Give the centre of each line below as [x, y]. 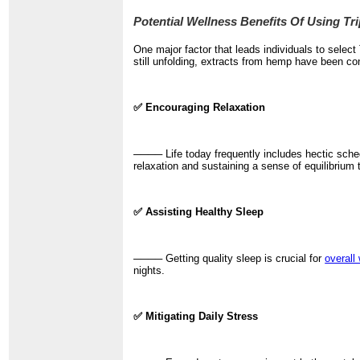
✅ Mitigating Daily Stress [196, 316]
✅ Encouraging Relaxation [200, 108]
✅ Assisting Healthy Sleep [199, 212]
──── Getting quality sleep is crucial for [229, 258]
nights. [149, 270]
